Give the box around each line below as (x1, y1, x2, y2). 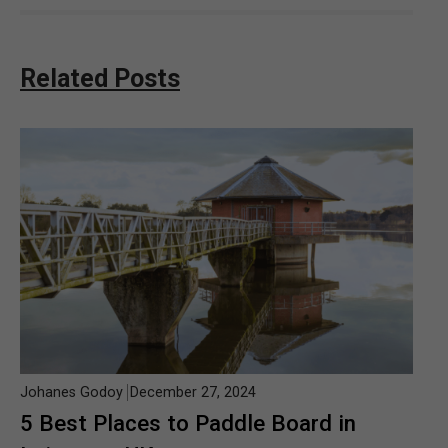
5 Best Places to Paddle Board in (20, 410, 356, 437)
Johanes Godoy (20, 384, 123, 402)
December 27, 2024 (130, 384, 256, 402)
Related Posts (20, 64, 180, 94)
